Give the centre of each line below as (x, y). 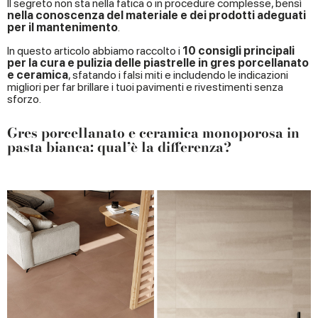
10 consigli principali (238, 51)
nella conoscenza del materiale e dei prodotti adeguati (157, 16)
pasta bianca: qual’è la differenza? (119, 148)
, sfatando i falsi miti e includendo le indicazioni (178, 75)
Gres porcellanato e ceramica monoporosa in (153, 133)
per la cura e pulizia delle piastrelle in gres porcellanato (158, 63)
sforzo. (24, 99)
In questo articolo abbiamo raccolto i (95, 51)
